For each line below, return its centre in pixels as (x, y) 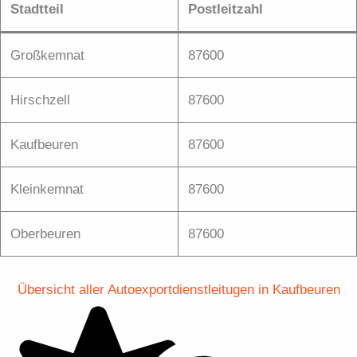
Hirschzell (40, 100)
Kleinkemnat (47, 190)
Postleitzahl (226, 10)
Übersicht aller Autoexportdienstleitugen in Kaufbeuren (178, 289)
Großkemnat (47, 56)
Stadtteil (37, 10)
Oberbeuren (45, 234)
